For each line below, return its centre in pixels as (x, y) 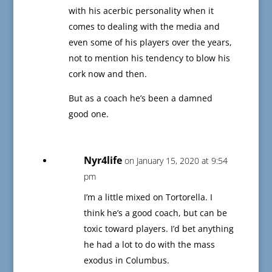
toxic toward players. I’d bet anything (158, 229)
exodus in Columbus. (126, 260)
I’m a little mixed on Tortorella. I (148, 197)
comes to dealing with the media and (144, 27)
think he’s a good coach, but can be (155, 213)
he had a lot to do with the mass (149, 245)
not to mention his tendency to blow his (149, 58)
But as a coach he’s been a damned (140, 98)
